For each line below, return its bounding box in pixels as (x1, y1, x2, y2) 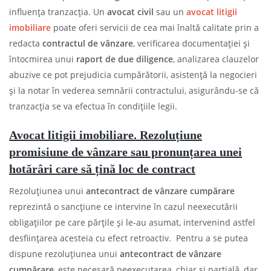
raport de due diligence (76, 53, 173, 65)
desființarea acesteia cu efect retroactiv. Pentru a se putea (9, 232, 248, 244)
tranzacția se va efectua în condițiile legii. (9, 100, 177, 112)
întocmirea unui (9, 53, 76, 65)
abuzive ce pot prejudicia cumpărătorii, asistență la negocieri (9, 68, 257, 80)
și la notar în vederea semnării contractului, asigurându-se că (9, 84, 259, 96)
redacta (9, 37, 42, 49)
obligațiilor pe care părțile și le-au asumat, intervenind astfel (9, 216, 255, 228)
